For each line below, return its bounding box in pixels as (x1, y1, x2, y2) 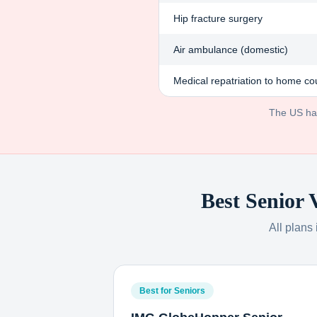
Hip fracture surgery (173, 13, 263, 24)
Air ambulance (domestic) (173, 44, 288, 55)
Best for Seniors (139, 286, 205, 296)
